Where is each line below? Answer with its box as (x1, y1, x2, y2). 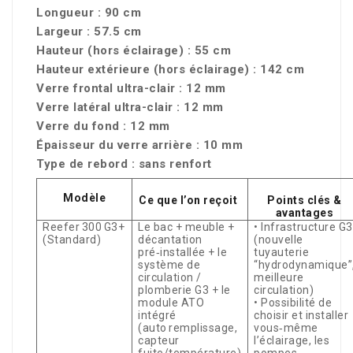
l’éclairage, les (254, 334, 330, 347)
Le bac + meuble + (138, 221, 235, 233)
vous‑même (254, 321, 318, 334)
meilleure (254, 271, 304, 284)
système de (138, 258, 201, 271)
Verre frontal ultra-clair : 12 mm (36, 81, 226, 95)
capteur (138, 334, 180, 347)
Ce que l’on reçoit (139, 194, 238, 206)
